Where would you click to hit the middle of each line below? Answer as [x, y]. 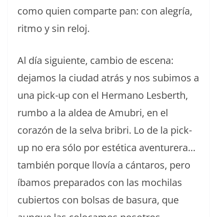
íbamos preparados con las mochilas [100, 182]
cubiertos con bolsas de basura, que [98, 200]
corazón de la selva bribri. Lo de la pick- [105, 130]
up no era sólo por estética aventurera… [107, 147]
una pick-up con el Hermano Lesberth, [103, 95]
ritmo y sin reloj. [54, 28]
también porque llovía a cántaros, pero [104, 165]
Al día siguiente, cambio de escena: [95, 60]
